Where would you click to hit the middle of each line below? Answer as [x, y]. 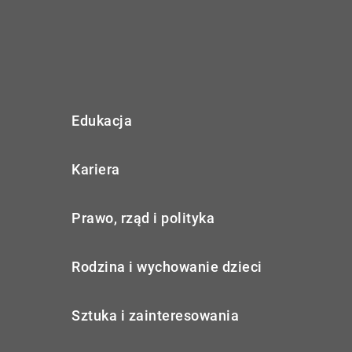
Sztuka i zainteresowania [155, 316]
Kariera [96, 170]
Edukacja [102, 121]
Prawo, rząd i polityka [143, 218]
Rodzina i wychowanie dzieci [167, 267]
